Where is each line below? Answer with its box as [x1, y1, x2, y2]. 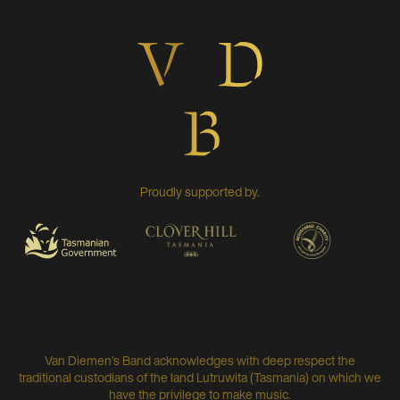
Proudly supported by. [140, 181, 260, 201]
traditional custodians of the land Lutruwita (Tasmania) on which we [19, 367, 381, 387]
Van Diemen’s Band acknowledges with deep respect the [45, 350, 355, 370]
